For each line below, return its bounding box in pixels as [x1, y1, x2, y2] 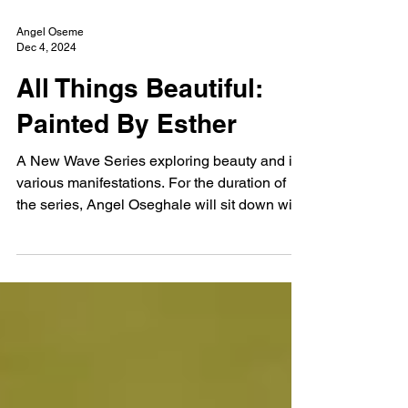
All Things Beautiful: [16, 122, 262, 152]
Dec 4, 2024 [16, 89, 76, 103]
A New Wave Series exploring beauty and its [16, 201, 303, 219]
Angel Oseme [16, 75, 84, 87]
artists [16, 267, 56, 284]
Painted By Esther [16, 158, 237, 188]
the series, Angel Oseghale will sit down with [16, 245, 304, 262]
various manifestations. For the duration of [16, 223, 286, 240]
